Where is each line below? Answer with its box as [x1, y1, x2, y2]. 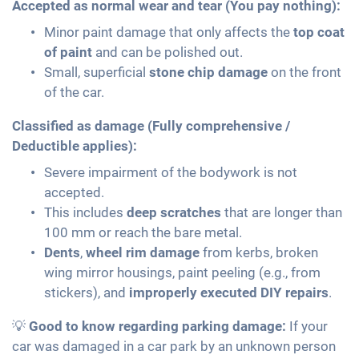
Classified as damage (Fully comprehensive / [12, 118, 290, 135]
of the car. [44, 84, 104, 101]
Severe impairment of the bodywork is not [44, 164, 297, 181]
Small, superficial [44, 64, 149, 81]
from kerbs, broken [200, 244, 318, 261]
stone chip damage [149, 64, 268, 81]
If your [286, 318, 328, 335]
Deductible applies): [12, 138, 137, 155]
